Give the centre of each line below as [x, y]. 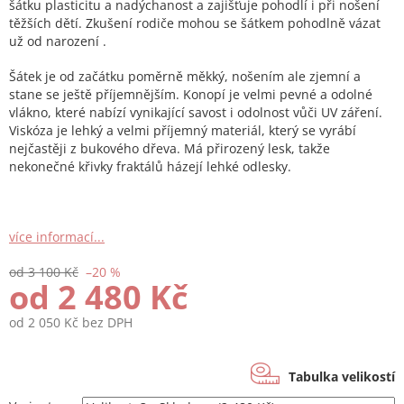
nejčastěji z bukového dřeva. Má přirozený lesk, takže [170, 149]
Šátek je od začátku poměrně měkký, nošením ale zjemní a [185, 77]
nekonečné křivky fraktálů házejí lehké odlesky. [150, 167]
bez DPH [106, 323]
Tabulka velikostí [342, 377]
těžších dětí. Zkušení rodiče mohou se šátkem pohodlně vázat [195, 23]
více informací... [57, 237]
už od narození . [58, 41]
